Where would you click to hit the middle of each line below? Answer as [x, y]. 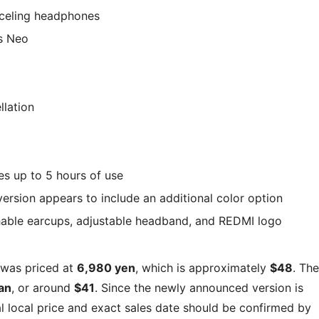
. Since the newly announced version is [199, 287]
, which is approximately [203, 267]
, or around [43, 287]
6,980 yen [106, 267]
